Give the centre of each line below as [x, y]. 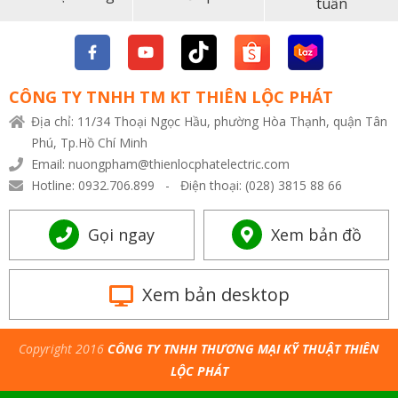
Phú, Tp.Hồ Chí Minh [89, 143]
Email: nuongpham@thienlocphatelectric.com [160, 164]
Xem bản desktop [215, 295]
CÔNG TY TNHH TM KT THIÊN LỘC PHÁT [171, 97]
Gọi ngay [121, 235]
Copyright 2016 [63, 349]
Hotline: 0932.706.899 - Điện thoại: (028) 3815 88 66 [187, 185]
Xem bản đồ [316, 235]
